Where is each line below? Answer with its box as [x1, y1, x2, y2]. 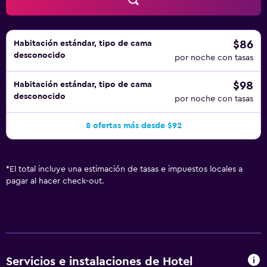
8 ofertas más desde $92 [85, 122, 182, 130]
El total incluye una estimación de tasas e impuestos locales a [10, 165, 243, 173]
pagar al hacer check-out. [6, 177, 104, 185]
